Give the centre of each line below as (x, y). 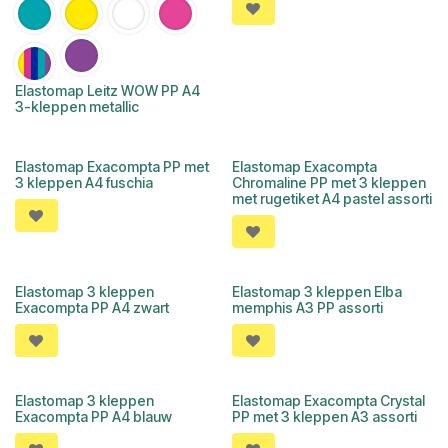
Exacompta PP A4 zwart (92, 307)
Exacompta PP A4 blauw (93, 416)
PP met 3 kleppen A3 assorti (324, 416)
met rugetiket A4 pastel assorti (331, 198)
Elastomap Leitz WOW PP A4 (107, 90)
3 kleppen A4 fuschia (84, 182)
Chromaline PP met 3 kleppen (328, 182)
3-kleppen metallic (77, 106)
